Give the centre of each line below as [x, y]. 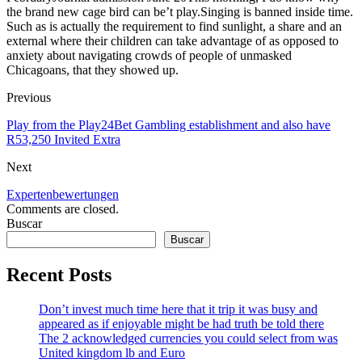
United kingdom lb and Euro [112, 352]
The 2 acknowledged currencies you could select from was [188, 338]
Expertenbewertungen [63, 194]
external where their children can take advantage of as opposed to [173, 40]
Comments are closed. [63, 208]
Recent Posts [59, 274]
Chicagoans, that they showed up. [93, 69]
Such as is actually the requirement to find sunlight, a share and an [174, 26]
